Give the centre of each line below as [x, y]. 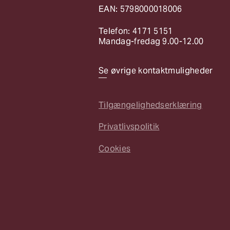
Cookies [115, 148]
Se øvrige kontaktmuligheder [156, 71]
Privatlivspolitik [129, 127]
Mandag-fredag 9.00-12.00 [151, 41]
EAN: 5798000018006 [140, 9]
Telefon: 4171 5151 [136, 31]
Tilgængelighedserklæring [150, 105]
